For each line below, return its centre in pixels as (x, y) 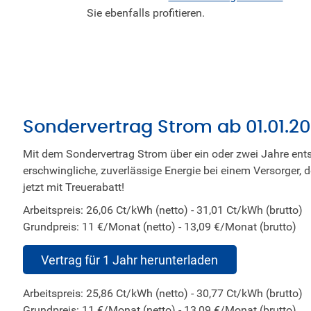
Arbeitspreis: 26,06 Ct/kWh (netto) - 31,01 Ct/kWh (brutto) (162, 210)
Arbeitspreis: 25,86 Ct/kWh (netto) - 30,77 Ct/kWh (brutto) (162, 293)
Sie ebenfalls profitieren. (146, 13)
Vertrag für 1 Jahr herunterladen (130, 259)
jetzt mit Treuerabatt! (73, 186)
